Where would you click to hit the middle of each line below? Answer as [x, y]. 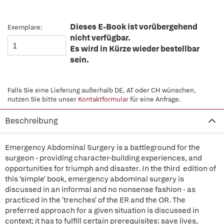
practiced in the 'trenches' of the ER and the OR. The [95, 200]
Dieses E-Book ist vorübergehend [134, 27]
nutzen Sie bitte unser [43, 99]
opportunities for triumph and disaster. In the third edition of [110, 168]
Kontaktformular [103, 99]
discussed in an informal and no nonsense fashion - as [100, 189]
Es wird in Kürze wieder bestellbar [135, 49]
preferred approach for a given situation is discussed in [102, 210]
